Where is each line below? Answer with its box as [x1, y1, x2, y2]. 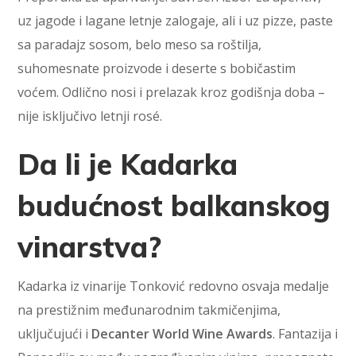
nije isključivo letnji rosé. [17, 106, 163, 125]
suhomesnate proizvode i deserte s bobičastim [17, 59, 296, 77]
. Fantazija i [273, 324, 339, 342]
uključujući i [17, 324, 92, 342]
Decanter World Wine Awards [91, 324, 273, 342]
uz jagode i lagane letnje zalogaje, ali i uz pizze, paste [17, 11, 334, 29]
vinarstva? [17, 228, 162, 265]
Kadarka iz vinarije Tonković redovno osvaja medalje [17, 277, 330, 295]
